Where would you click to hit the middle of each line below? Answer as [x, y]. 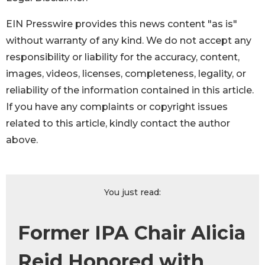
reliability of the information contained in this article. [130, 91]
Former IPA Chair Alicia [132, 233]
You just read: [132, 193]
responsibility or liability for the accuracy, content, [123, 57]
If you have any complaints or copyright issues [117, 107]
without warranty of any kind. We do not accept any [129, 41]
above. [22, 140]
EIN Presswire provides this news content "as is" [122, 24]
